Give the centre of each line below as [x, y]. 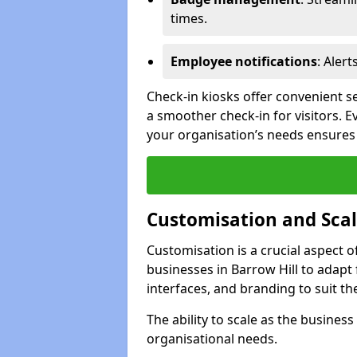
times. [189, 18]
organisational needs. [212, 338]
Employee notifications [244, 61]
